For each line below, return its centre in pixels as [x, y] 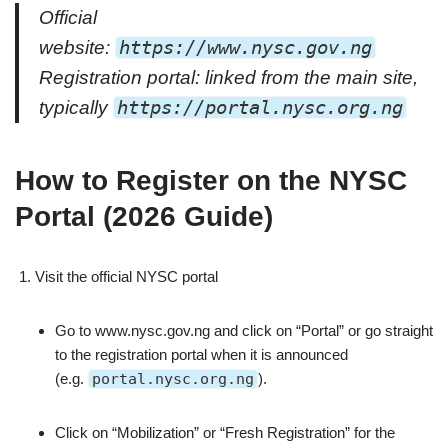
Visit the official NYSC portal [126, 276]
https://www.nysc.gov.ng [245, 47]
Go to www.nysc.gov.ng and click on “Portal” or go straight [244, 330]
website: [77, 47]
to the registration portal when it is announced [201, 354]
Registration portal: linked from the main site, [228, 77]
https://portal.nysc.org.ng [260, 107]
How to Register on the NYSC [211, 180]
